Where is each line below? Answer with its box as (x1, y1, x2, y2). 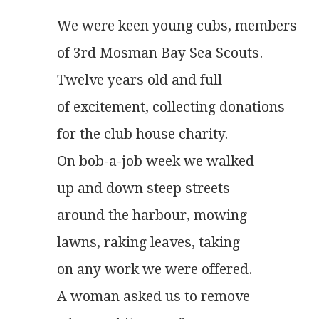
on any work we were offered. (57, 261, 252, 278)
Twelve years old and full (57, 72, 222, 89)
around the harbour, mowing (57, 207, 247, 224)
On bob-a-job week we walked (57, 153, 254, 170)
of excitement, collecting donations (57, 99, 285, 116)
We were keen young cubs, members (57, 18, 297, 35)
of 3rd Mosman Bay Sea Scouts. (57, 45, 263, 62)
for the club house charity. (57, 126, 228, 143)
